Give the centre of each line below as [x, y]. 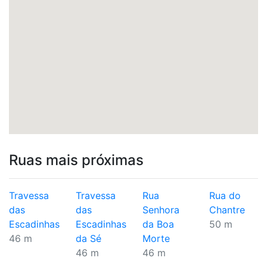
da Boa [158, 224]
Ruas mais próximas [76, 160]
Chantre [227, 210]
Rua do [225, 195]
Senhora [161, 210]
